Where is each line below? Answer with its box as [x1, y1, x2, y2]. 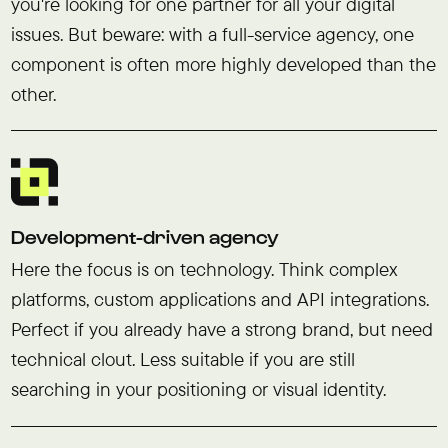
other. [10, 81, 56, 106]
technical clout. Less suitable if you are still [10, 347, 355, 372]
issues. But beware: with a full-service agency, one [10, 21, 414, 46]
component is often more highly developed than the [10, 51, 436, 76]
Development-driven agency [10, 224, 279, 247]
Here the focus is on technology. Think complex [10, 257, 398, 282]
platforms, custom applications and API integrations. [10, 287, 429, 312]
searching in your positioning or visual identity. [10, 377, 386, 402]
